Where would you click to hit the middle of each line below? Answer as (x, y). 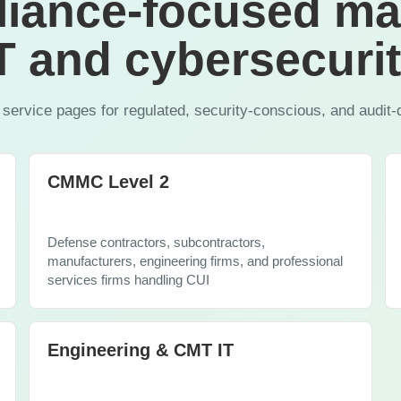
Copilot (81, 26)
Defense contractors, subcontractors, (156, 242)
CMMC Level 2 (108, 181)
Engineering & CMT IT (141, 350)
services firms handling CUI (128, 280)
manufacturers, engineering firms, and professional (195, 261)
